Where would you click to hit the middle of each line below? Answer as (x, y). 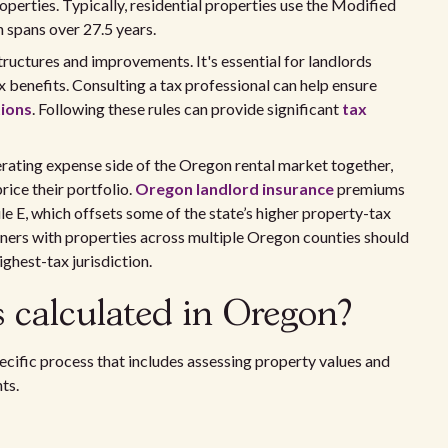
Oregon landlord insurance (234, 188)
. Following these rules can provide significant (187, 108)
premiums (369, 188)
